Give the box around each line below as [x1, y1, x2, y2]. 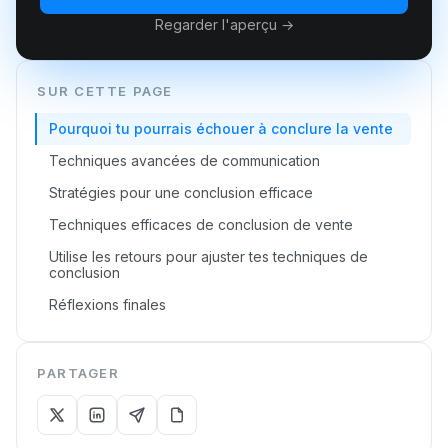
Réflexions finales [49, 296, 166, 313]
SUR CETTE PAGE [37, 83, 173, 99]
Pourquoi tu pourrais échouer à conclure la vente [49, 120, 393, 137]
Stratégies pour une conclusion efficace [49, 184, 313, 201]
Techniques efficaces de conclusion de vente [49, 216, 353, 233]
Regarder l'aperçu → [154, 16, 294, 33]
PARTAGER [37, 365, 120, 381]
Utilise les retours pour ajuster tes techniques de [49, 248, 368, 265]
